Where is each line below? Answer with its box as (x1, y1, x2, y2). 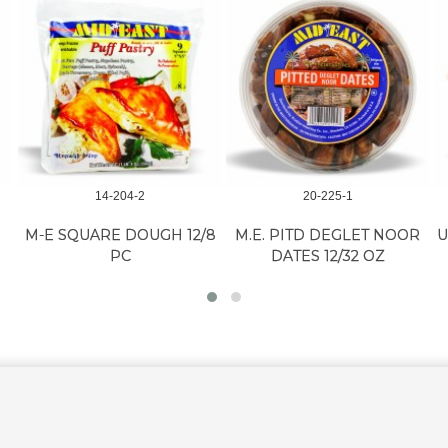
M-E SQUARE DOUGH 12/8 (24, 226, 216, 245)
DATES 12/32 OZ (270, 247, 385, 266)
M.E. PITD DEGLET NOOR (235, 226, 421, 245)
